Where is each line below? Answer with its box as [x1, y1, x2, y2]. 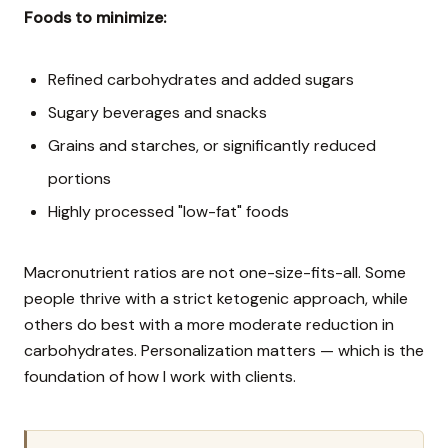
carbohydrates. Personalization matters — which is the [24, 340, 424, 362]
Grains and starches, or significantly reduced [48, 135, 376, 157]
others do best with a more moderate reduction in [24, 314, 394, 336]
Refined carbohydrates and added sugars [48, 69, 354, 91]
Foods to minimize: [24, 7, 166, 29]
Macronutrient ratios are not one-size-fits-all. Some [24, 262, 406, 284]
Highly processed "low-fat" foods [48, 201, 289, 223]
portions [48, 168, 111, 190]
